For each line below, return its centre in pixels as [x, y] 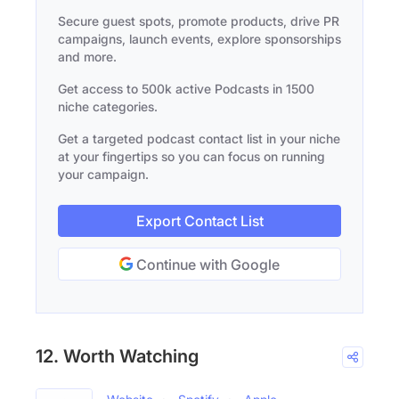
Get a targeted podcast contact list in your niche [199, 138]
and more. [87, 56]
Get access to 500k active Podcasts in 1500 [186, 88]
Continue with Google [206, 264]
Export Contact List [199, 220]
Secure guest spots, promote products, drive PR [199, 20]
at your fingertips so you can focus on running [191, 156]
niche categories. [108, 106]
